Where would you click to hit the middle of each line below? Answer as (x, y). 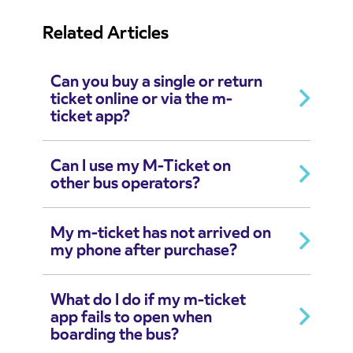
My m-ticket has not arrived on (161, 233)
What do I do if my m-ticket (148, 300)
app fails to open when (131, 317)
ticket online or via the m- (141, 99)
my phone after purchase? (144, 250)
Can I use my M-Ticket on (141, 166)
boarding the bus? (115, 334)
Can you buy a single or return (156, 82)
